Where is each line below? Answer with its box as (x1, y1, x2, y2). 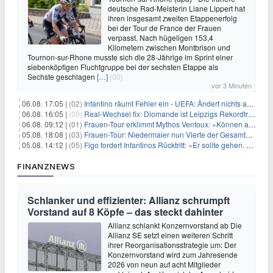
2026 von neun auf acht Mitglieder (108, 259, 221, 269)
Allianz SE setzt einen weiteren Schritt (108, 230, 233, 240)
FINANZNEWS (17, 161, 75, 171)
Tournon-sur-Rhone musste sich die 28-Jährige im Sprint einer (27, 52, 233, 62)
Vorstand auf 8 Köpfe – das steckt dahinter (27, 205, 223, 219)
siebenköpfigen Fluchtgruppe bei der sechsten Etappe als (27, 62, 218, 72)
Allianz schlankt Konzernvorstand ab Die (108, 220, 242, 230)
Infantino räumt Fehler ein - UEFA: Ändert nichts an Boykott (84, 98, 247, 108)
